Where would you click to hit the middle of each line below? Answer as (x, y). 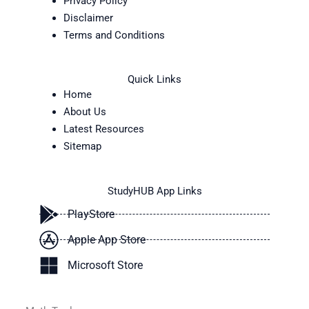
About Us (84, 112)
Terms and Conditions (114, 35)
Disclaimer (88, 18)
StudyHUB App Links (154, 191)
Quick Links (154, 80)
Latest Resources (103, 129)
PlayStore (91, 215)
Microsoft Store (105, 266)
